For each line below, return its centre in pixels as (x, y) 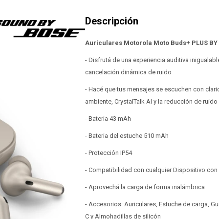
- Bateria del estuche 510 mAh (127, 136)
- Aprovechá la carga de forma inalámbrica (145, 187)
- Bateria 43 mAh (108, 119)
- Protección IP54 (109, 153)
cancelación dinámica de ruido (128, 72)
